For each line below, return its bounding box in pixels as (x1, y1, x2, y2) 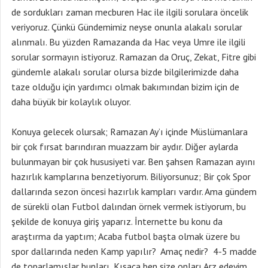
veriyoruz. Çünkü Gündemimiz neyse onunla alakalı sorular (11, 21, 242, 33)
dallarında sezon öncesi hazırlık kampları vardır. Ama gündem (11, 185, 257, 197)
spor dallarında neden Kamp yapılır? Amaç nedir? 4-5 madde (11, 245, 257, 257)
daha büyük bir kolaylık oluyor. (11, 96, 131, 108)
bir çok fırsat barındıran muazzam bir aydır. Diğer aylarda (11, 141, 238, 153)
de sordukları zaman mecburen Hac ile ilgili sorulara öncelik (11, 6, 248, 18)
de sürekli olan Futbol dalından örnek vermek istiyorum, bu (11, 200, 246, 212)
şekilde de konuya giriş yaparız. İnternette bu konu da (11, 215, 223, 227)
